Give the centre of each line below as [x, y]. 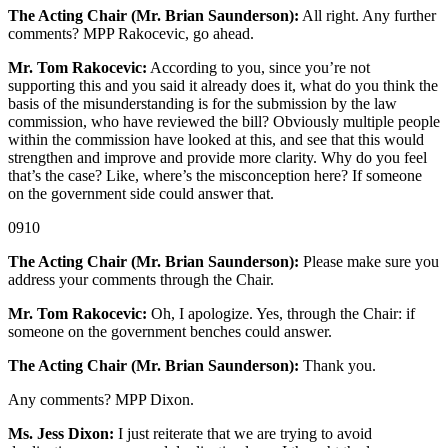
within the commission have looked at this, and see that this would [216, 140]
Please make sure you [369, 262]
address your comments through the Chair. [141, 280]
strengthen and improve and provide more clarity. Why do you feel [217, 158]
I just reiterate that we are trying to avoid [243, 434]
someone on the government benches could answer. [170, 332]
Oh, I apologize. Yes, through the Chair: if [281, 314]
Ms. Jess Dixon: [61, 434]
